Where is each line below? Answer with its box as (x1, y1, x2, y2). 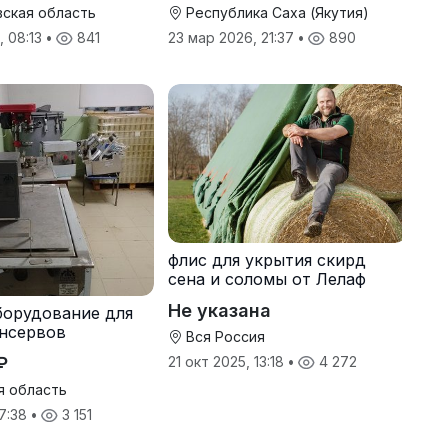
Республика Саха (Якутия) (181, 3, 369, 21)
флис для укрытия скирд (167, 250, 366, 271)
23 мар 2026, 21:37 (167, 28, 298, 46)
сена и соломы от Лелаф (167, 269, 366, 290)
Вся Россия (181, 328, 265, 346)
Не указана (167, 300, 271, 322)
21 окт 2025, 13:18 (167, 353, 288, 371)
